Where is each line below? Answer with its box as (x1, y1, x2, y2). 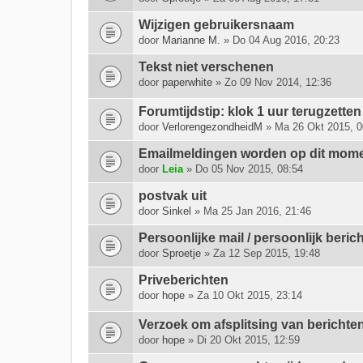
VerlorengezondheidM (162, 121, 263, 133)
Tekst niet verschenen (139, 60, 274, 74)
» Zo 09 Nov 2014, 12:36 (212, 76, 331, 88)
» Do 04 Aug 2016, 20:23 (220, 34, 340, 46)
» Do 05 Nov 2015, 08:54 (183, 163, 303, 175)
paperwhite (162, 76, 212, 88)
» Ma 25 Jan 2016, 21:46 (191, 205, 311, 217)
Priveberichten (139, 273, 228, 287)
